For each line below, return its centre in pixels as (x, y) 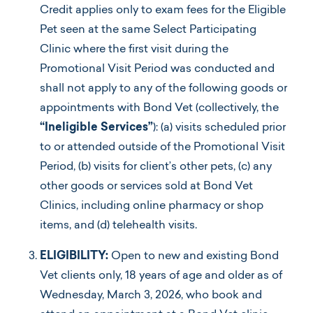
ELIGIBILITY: (75, 256)
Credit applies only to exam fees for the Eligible (163, 10)
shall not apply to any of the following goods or (163, 88)
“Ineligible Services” (96, 128)
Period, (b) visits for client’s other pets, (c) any (156, 167)
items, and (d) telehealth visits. (118, 225)
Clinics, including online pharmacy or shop (152, 206)
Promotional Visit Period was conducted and (157, 69)
